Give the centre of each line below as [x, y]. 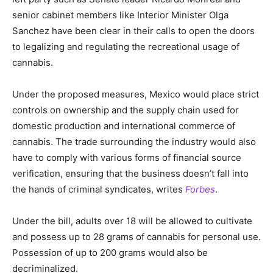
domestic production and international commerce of [124, 126]
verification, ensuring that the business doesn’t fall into [130, 173]
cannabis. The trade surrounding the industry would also [134, 141]
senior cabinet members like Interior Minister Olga [120, 15]
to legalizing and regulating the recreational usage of [126, 46]
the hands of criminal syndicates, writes [99, 189]
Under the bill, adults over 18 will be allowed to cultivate [132, 221]
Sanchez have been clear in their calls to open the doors [133, 30]
